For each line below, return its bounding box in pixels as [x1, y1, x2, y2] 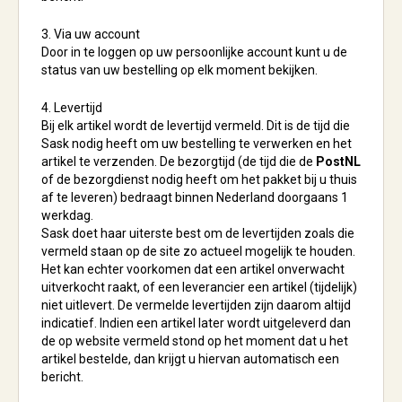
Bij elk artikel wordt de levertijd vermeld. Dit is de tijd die [41, 118, 350, 133]
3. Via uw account [41, 27, 140, 41]
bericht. [41, 370, 83, 384]
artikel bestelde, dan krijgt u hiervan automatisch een [41, 352, 339, 366]
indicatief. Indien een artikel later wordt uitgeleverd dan [41, 316, 351, 330]
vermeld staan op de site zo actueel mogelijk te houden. [41, 244, 355, 258]
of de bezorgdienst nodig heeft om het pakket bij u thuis [41, 172, 357, 187]
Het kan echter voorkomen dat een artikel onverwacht [41, 262, 345, 276]
